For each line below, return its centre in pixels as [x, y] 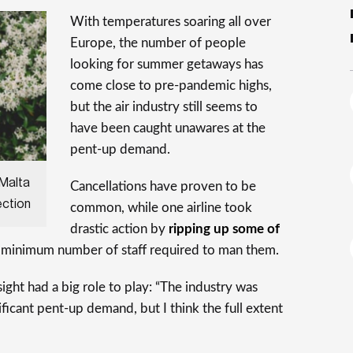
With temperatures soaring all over [171, 22]
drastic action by [119, 229]
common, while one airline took [161, 208]
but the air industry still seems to [164, 107]
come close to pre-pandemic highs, [171, 85]
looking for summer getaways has [167, 64]
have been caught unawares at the [168, 128]
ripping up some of [224, 229]
